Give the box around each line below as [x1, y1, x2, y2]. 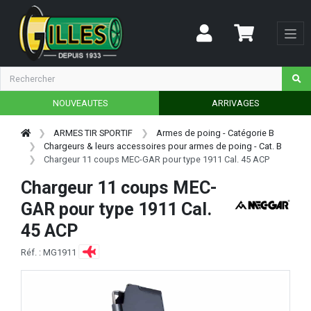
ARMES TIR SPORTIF [53, 127, 133, 138]
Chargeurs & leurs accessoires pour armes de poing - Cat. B [44, 140, 283, 151]
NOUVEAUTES [52, 97, 108, 108]
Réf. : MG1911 [21, 246, 78, 258]
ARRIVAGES [211, 97, 259, 108]
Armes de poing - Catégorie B [155, 127, 274, 138]
